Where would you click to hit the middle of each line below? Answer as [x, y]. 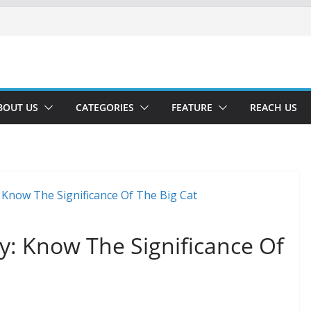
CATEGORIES [105, 107]
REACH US [274, 107]
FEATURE [192, 107]
